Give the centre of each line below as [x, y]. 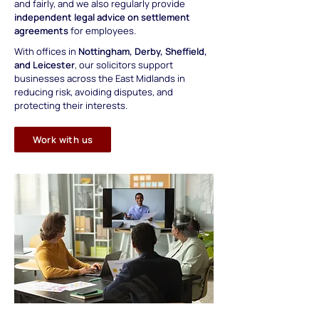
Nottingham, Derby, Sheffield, [143, 51]
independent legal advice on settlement [102, 17]
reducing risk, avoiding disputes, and [94, 92]
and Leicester [45, 65]
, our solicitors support [124, 65]
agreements [41, 31]
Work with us [63, 140]
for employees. [102, 31]
